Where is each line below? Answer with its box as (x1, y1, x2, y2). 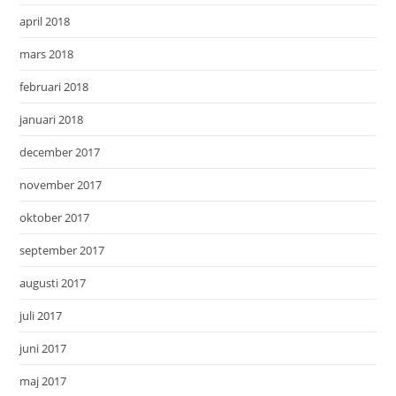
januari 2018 (19, 111, 84, 128)
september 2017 (19, 242, 105, 259)
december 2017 (19, 144, 101, 161)
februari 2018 (19, 79, 89, 95)
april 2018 (19, 13, 71, 30)
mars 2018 (19, 46, 74, 63)
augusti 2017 (19, 275, 87, 292)
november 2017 (19, 177, 103, 194)
